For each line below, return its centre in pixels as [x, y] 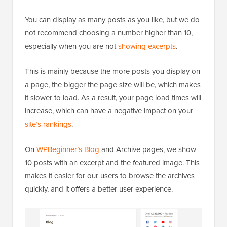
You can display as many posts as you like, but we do [112, 20]
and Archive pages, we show [148, 149]
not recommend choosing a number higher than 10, [109, 33]
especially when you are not [71, 46]
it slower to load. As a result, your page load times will [113, 98]
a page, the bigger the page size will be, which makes [113, 84]
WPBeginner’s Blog [68, 149]
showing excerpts [147, 46]
